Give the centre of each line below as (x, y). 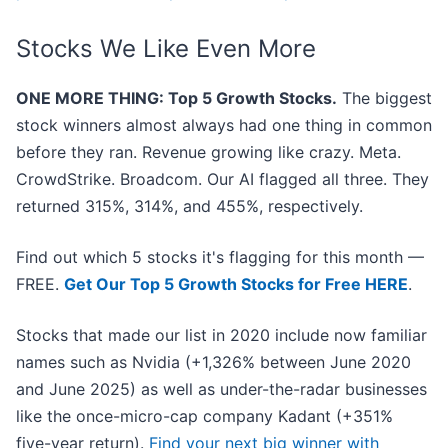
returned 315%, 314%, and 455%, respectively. (189, 206)
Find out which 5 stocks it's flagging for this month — (220, 257)
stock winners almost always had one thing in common (224, 125)
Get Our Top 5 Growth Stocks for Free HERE (236, 284)
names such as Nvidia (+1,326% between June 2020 (213, 362)
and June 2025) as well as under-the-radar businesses (221, 389)
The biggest (384, 98)
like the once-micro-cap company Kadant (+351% (204, 416)
